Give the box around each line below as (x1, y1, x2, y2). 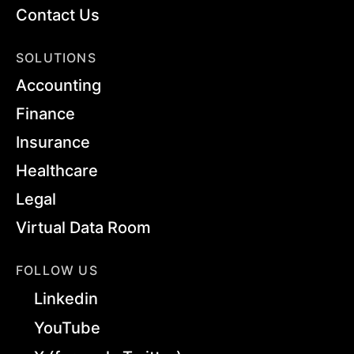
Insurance (16, 133, 90, 153)
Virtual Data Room (16, 218, 151, 238)
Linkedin (34, 289, 98, 309)
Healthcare (16, 161, 98, 181)
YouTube (34, 318, 100, 338)
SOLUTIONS (16, 50, 96, 66)
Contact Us (16, 6, 100, 25)
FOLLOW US (16, 262, 98, 279)
